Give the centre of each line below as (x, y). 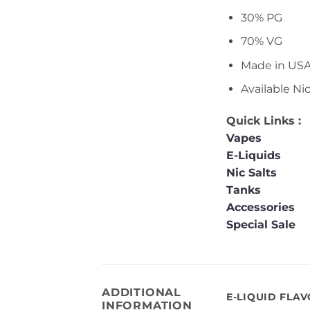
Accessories (262, 208)
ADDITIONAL (142, 292)
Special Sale (261, 225)
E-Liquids (254, 156)
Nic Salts (252, 173)
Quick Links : (264, 121)
